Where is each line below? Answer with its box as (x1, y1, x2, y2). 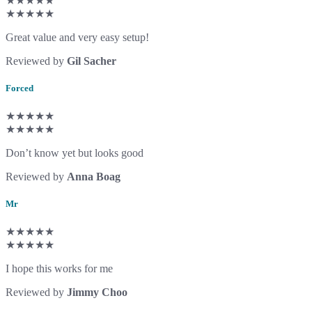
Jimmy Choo (67, 286, 127, 299)
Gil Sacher (67, 54, 116, 67)
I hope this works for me (6, 263, 113, 275)
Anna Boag (67, 170, 120, 182)
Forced (6, 82, 33, 93)
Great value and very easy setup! (6, 31, 149, 43)
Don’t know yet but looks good (6, 146, 143, 159)
